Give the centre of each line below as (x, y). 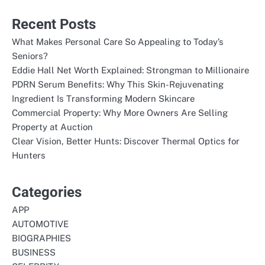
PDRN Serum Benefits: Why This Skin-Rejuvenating (118, 84)
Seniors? (30, 56)
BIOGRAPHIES (41, 238)
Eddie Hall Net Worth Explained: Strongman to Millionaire (130, 70)
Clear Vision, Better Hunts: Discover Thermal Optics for (126, 141)
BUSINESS (34, 252)
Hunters (29, 155)
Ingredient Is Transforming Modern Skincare (103, 98)
